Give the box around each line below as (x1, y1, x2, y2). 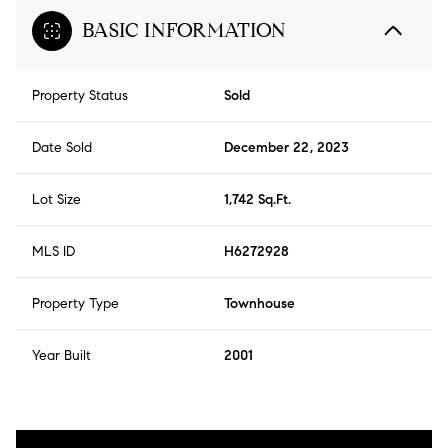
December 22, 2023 (224, 139, 349, 157)
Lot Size (32, 191, 81, 209)
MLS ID (32, 243, 75, 261)
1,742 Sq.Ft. (224, 191, 291, 209)
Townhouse (224, 295, 295, 313)
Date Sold (32, 139, 92, 157)
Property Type (32, 295, 119, 313)
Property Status (32, 87, 128, 105)
